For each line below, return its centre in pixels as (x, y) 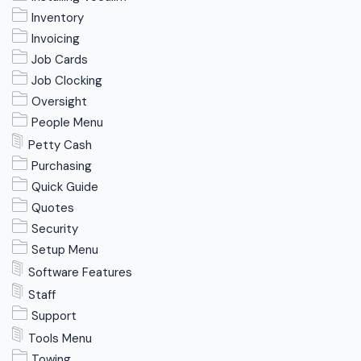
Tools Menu (60, 338)
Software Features (80, 272)
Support (54, 316)
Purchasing (62, 166)
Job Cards (60, 60)
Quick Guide (65, 187)
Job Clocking (67, 81)
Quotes (53, 208)
